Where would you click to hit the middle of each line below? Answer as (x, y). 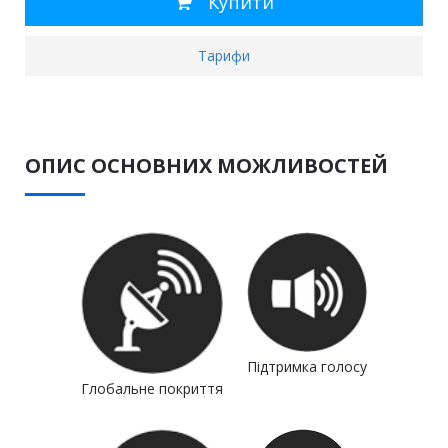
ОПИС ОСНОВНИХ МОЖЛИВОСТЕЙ (206, 165)
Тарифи (224, 55)
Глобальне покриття (152, 388)
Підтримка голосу (307, 366)
